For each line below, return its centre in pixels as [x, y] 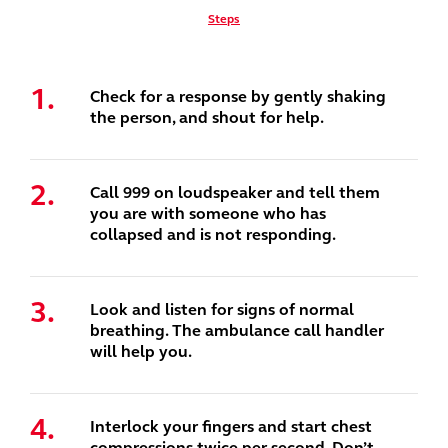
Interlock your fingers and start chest [231, 426]
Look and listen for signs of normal [222, 309]
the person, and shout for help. [207, 117]
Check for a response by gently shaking [238, 96]
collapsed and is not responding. [213, 234]
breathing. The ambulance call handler [237, 330]
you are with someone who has [208, 213]
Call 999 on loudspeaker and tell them [235, 192]
